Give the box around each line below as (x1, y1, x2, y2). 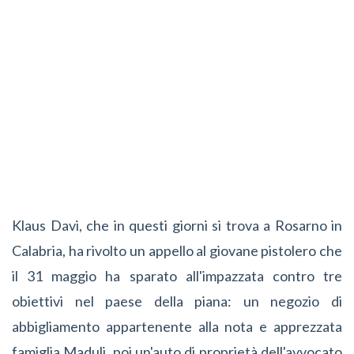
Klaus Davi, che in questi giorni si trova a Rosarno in (12, 216, 342, 234)
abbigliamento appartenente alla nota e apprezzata (12, 317, 342, 335)
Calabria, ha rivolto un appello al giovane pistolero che (12, 241, 342, 259)
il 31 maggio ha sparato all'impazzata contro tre (12, 266, 342, 284)
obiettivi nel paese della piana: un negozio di (12, 292, 342, 310)
